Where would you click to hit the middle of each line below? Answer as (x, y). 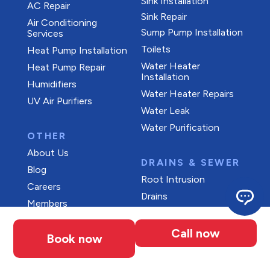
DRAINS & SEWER (190, 162)
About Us (48, 152)
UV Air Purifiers (59, 101)
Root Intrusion (173, 179)
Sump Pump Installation (192, 32)
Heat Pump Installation (77, 50)
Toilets (155, 49)
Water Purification (180, 127)
